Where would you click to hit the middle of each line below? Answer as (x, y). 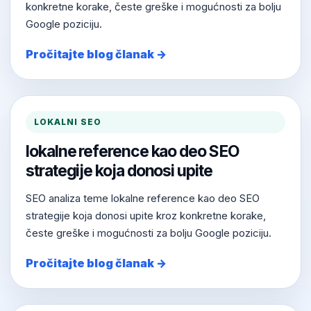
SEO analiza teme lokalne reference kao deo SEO (143, 199)
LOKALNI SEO (68, 122)
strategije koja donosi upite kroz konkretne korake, (146, 216)
